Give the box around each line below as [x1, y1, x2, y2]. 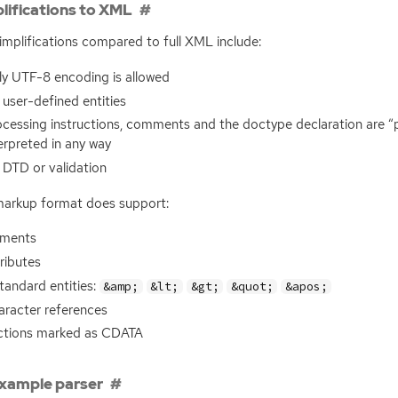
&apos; [284, 278, 328, 294]
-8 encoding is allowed [36, 68, 170, 86]
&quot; [230, 278, 274, 294]
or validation [28, 159, 107, 178]
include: [212, 33, 261, 52]
